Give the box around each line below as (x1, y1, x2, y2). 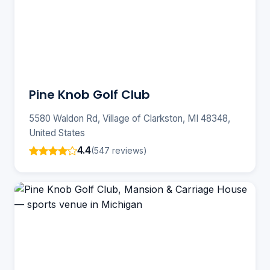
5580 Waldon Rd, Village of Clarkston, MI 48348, (29, 113, 230, 125)
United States (29, 127, 85, 139)
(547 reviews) (91, 145, 147, 155)
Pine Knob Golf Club (29, 86, 150, 104)
